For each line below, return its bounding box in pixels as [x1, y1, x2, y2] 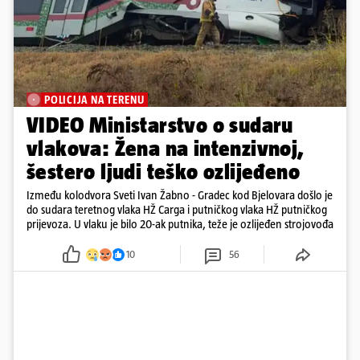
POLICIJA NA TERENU [44, 93, 145, 107]
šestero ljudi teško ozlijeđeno [27, 159, 300, 185]
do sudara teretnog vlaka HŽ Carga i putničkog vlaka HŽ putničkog [27, 202, 327, 217]
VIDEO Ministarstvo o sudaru [27, 112, 293, 138]
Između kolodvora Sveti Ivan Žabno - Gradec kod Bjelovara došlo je [27, 188, 333, 202]
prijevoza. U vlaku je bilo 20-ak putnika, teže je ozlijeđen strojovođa [27, 217, 333, 231]
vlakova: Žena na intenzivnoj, [27, 136, 305, 162]
